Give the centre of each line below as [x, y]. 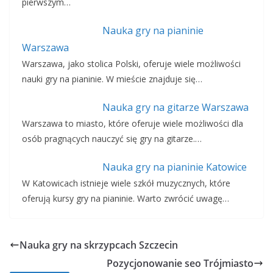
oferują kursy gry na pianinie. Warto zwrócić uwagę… [126, 199]
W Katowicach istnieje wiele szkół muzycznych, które [126, 183]
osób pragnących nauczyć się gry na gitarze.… [112, 139]
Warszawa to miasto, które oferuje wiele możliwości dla [133, 124]
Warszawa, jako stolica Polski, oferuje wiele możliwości [131, 64]
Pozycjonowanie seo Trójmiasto [180, 264]
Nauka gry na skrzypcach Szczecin [99, 245]
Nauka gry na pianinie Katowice [174, 167]
